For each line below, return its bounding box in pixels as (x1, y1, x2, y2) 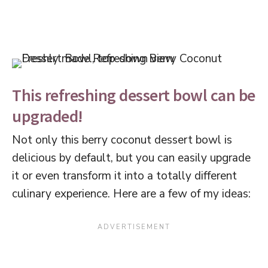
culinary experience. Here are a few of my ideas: (12, 186, 251, 202)
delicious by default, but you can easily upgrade (12, 150, 251, 166)
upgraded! (12, 105, 83, 127)
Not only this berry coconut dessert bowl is (12, 132, 232, 148)
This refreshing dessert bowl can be (12, 84, 255, 106)
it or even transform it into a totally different (12, 168, 237, 184)
